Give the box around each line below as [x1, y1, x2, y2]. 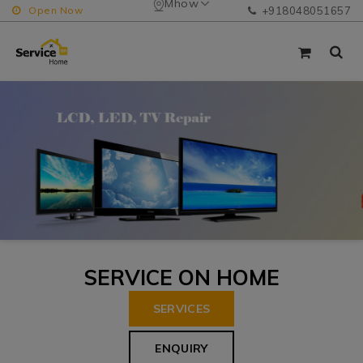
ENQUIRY [155, 341, 208, 357]
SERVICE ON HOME [83, 263, 280, 291]
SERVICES [152, 301, 211, 316]
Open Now [28, 4, 83, 16]
